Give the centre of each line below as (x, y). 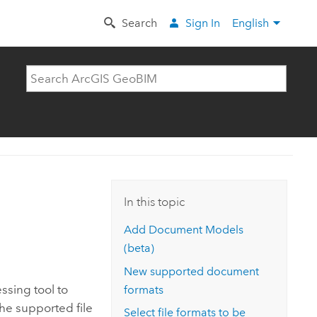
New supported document (192, 271)
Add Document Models (184, 230)
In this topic (155, 202)
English (251, 23)
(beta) (139, 248)
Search (139, 23)
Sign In (203, 23)
